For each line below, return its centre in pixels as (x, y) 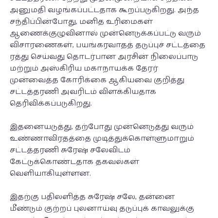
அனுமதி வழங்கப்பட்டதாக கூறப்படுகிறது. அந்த (104, 10)
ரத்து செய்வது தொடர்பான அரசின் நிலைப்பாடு (104, 56)
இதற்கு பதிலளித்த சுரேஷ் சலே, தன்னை (92, 197)
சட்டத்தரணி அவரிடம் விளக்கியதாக (83, 91)
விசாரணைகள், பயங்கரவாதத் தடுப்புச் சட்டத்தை (108, 45)
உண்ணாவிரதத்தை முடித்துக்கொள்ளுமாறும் (102, 138)
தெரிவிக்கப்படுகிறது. (51, 103)
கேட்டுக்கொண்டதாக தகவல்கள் (74, 162)
